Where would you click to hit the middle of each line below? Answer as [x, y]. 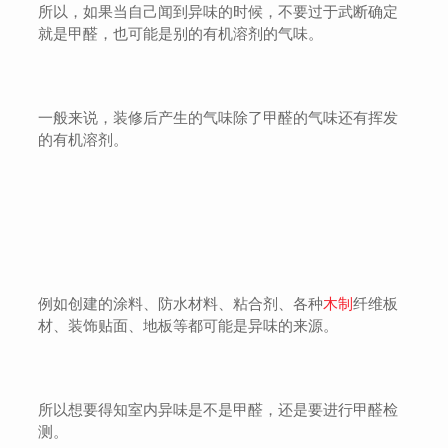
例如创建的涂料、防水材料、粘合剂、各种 [181, 304]
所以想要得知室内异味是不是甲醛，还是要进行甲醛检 [218, 410]
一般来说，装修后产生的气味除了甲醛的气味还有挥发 [218, 118]
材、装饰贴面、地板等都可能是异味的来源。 [188, 326]
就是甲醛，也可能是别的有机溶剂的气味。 [181, 34]
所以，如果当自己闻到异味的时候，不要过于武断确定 [218, 12]
